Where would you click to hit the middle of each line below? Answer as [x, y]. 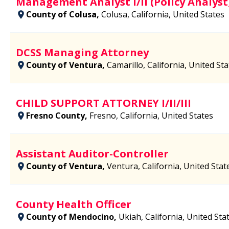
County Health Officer [74, 204]
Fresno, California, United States [151, 115]
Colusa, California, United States [163, 14]
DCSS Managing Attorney [82, 52]
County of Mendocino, [72, 216]
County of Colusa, [64, 14]
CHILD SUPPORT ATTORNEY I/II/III [104, 103]
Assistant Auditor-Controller [92, 153]
